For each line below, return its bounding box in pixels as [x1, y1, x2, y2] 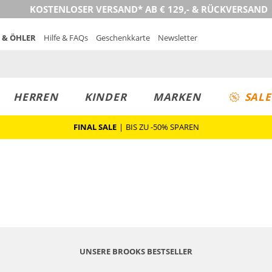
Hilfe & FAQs [44, 32, 88, 43]
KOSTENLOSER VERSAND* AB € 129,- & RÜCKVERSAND [30, 3, 268, 15]
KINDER [84, 90, 127, 104]
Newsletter [158, 32, 197, 43]
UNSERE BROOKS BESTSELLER [80, 245, 192, 257]
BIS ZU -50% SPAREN [125, 121, 199, 132]
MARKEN [152, 90, 201, 104]
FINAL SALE [73, 121, 117, 132]
